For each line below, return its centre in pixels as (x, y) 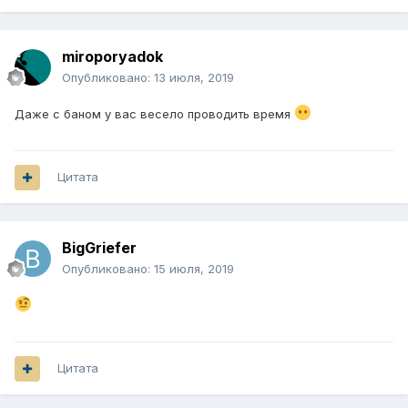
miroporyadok (112, 57)
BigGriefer (99, 248)
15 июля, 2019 (194, 269)
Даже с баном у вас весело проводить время (154, 114)
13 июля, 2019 (194, 78)
